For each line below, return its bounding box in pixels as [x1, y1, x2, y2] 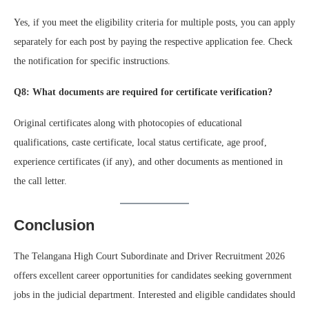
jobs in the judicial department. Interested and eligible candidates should [14, 289, 295, 300]
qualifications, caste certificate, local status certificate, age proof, [14, 137, 267, 148]
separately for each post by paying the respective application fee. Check [14, 36, 292, 47]
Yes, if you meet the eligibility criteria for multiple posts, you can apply [14, 17, 295, 28]
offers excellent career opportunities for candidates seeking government [14, 270, 292, 281]
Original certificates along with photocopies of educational [14, 117, 242, 128]
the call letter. [14, 175, 67, 186]
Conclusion [14, 216, 94, 234]
